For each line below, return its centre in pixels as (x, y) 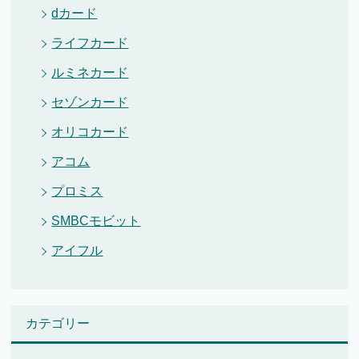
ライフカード (90, 43)
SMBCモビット (96, 221)
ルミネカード (90, 73)
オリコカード (90, 132)
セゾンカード (90, 103)
